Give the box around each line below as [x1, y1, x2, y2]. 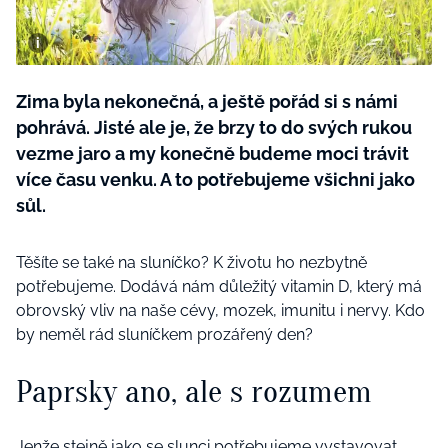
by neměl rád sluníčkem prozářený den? [16, 325, 313, 344]
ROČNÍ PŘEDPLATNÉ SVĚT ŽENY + [180, 84, 407, 100]
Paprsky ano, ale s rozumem [16, 372, 372, 410]
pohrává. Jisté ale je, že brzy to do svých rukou [16, 117, 412, 138]
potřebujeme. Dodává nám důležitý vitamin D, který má [16, 277, 422, 296]
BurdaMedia [180, 14, 250, 28]
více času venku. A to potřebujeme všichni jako [16, 169, 415, 190]
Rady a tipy [40, 60, 114, 76]
